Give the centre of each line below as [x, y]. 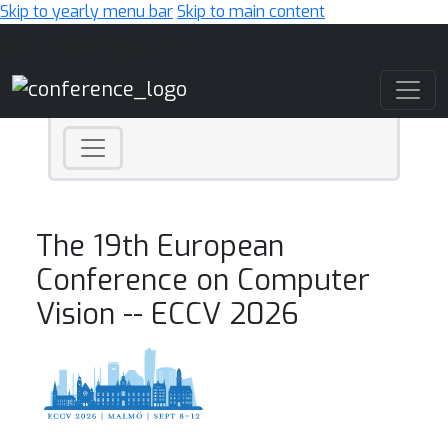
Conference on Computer [203, 280]
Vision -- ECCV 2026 [167, 314]
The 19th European [160, 246]
